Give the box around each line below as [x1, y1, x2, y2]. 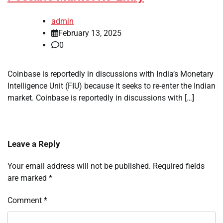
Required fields [153, 161, 205, 171]
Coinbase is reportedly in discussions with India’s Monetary [7, 69, 214, 79]
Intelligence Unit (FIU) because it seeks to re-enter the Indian [7, 81, 216, 91]
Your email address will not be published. [7, 161, 151, 171]
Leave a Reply [7, 139, 60, 149]
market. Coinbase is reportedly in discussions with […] [7, 93, 194, 103]
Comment [7, 196, 44, 206]
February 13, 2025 [58, 28, 121, 38]
